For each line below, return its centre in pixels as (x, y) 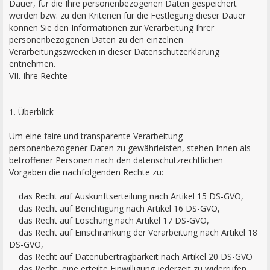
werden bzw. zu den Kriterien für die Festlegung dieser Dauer (127, 15)
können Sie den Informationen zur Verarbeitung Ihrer (111, 27)
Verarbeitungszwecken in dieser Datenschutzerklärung (114, 52)
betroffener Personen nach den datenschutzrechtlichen (116, 160)
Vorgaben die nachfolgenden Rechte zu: (86, 172)
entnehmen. (32, 64)
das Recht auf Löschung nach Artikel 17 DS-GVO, (109, 220)
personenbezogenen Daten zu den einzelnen (96, 39)
